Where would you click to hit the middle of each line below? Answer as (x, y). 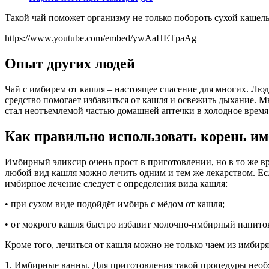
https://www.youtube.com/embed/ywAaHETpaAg (101, 38)
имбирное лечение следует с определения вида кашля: (116, 183)
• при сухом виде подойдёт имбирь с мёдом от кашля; (115, 204)
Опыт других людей (70, 64)
